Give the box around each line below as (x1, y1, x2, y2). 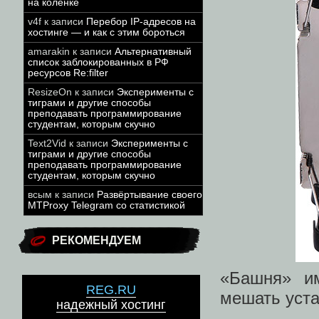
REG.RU (86, 283, 136, 298)
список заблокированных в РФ (28, 57, 169, 68)
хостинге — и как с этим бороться (28, 27, 185, 38)
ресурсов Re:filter (28, 68, 108, 78)
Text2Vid (28, 138, 66, 149)
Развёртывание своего (97, 189, 202, 200)
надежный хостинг (56, 298, 166, 313)
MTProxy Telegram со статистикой (28, 200, 185, 211)
